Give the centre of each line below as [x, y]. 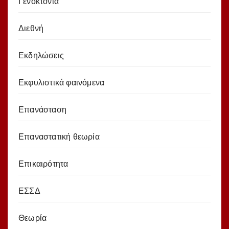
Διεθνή [31, 28]
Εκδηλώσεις [41, 55]
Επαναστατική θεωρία [59, 136]
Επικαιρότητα [43, 164]
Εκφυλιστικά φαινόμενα [62, 82]
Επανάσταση [42, 109]
